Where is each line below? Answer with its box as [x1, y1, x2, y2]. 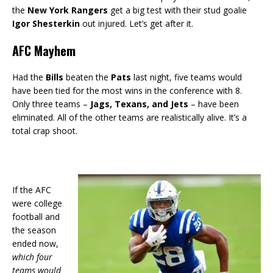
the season [12, 224, 56, 236]
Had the [12, 71, 46, 83]
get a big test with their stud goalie [108, 4, 247, 16]
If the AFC [12, 184, 51, 196]
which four [12, 251, 52, 263]
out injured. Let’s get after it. [80, 18, 193, 30]
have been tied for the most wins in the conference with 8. [12, 85, 242, 97]
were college [12, 197, 62, 210]
